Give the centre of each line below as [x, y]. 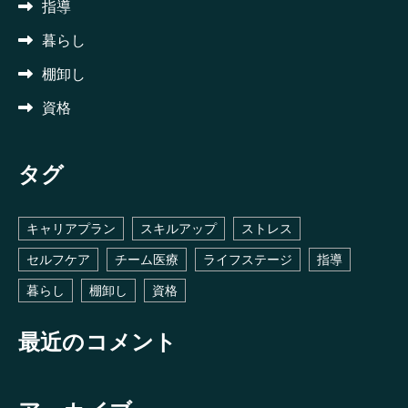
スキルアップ [178, 229]
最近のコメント [98, 342]
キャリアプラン [71, 229]
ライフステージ [248, 260]
